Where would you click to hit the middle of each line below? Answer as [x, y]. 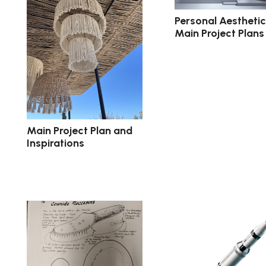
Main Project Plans [219, 34]
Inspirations [56, 143]
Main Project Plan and [80, 130]
